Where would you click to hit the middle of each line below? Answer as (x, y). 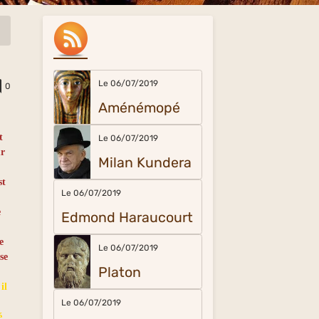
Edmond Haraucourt (127, 218)
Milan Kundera (145, 163)
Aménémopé (139, 108)
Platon (119, 272)
